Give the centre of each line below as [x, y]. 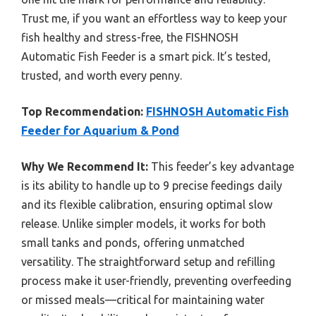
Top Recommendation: [82, 112]
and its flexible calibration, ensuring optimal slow [147, 205]
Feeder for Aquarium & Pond [100, 131]
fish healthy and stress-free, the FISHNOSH [130, 38]
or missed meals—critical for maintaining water [143, 300]
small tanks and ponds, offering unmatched [133, 243]
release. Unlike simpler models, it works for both [144, 224]
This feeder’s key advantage [221, 167]
